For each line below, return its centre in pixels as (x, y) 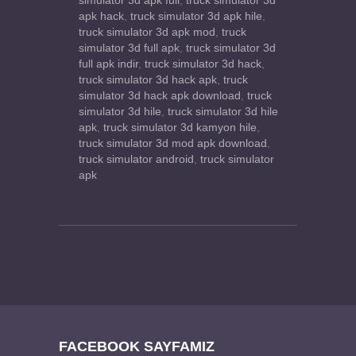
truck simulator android (136, 160)
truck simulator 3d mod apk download (173, 144)
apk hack (101, 17)
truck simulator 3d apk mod (147, 33)
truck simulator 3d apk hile (196, 17)
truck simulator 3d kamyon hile (180, 128)
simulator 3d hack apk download (160, 96)
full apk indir (108, 64)
